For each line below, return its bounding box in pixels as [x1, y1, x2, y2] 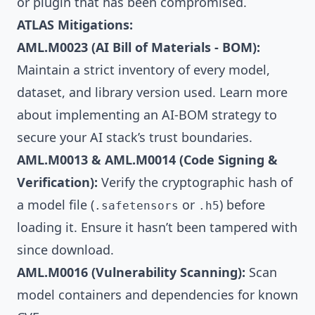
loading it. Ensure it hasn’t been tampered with [17, 219, 297, 236]
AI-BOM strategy [162, 106, 261, 124]
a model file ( [17, 196, 94, 214]
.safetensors [94, 199, 179, 213]
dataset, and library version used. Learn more [17, 84, 288, 101]
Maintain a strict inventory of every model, [17, 61, 270, 79]
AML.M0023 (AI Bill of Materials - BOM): [17, 39, 260, 56]
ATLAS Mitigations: [17, 16, 133, 34]
